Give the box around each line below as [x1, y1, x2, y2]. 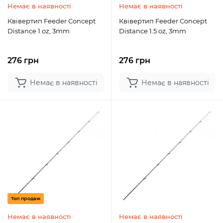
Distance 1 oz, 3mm [7, 27, 70, 35]
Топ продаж [11, 196, 40, 201]
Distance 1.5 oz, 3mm [119, 27, 186, 35]
